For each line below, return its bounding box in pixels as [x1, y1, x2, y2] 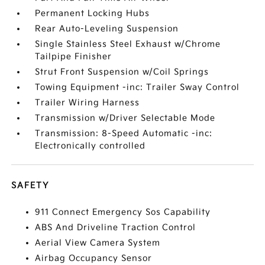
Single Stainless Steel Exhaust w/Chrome [35, 38, 221, 49]
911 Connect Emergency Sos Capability [35, 206, 211, 217]
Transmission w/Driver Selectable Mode [35, 112, 216, 123]
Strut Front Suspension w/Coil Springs [35, 66, 209, 77]
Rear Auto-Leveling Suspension [35, 23, 179, 34]
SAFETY [11, 180, 50, 190]
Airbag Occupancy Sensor [35, 253, 153, 263]
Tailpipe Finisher [35, 51, 112, 62]
